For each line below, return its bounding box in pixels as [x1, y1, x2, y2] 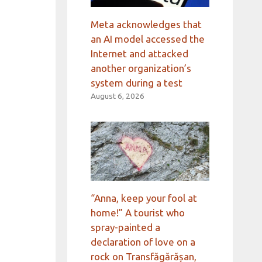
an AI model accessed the [90, 33, 205, 44]
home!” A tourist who [90, 207, 185, 219]
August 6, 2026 [90, 91, 144, 101]
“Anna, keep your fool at [90, 192, 197, 204]
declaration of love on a [90, 236, 195, 248]
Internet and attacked [90, 47, 188, 59]
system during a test [90, 77, 182, 88]
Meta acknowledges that [90, 18, 202, 30]
